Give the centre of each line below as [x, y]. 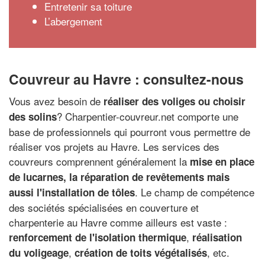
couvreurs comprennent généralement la [99, 161]
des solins [33, 117]
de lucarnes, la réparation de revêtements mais [119, 177]
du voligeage [39, 253]
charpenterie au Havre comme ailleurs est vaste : [118, 222]
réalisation [217, 237]
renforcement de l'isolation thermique [98, 237]
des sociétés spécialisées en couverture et [104, 207]
